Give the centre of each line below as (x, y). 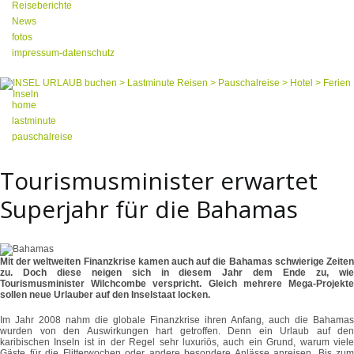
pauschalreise (42, 137)
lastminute (34, 121)
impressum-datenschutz (63, 53)
